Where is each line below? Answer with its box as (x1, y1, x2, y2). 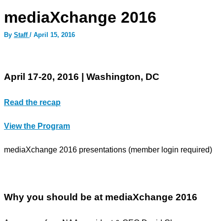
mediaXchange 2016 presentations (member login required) (4, 145, 212, 154)
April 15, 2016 (34, 31, 75, 38)
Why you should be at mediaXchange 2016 (4, 191, 197, 202)
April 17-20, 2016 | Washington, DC (4, 71, 159, 82)
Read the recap (4, 98, 61, 107)
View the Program (4, 121, 70, 130)
